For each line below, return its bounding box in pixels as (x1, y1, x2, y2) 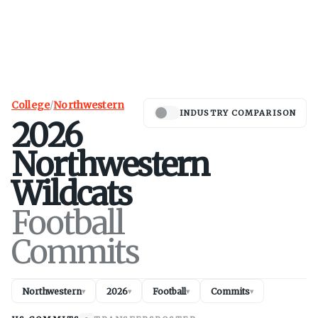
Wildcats (11, 174, 131, 214)
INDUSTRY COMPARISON (180, 108, 296, 118)
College (11, 99, 50, 111)
